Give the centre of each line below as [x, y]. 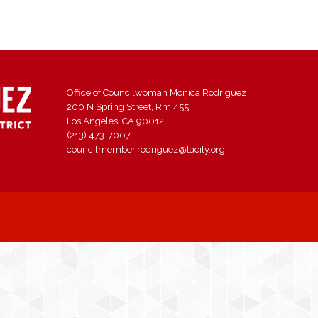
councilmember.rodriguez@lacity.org [146, 149]
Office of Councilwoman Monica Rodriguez [157, 93]
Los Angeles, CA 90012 [115, 121]
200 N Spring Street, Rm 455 [128, 107]
